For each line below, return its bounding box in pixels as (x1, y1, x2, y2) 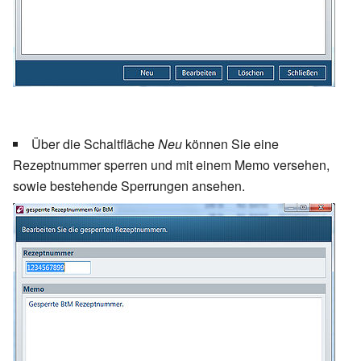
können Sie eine (185, 134, 279, 153)
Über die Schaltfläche (31, 134, 158, 153)
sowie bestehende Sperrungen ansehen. (13, 176, 245, 195)
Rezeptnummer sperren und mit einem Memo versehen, (13, 155, 330, 174)
